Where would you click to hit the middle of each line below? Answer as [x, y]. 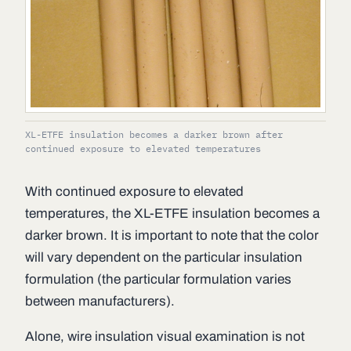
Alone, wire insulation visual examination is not [165, 337]
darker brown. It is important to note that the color [172, 236]
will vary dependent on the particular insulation [164, 258]
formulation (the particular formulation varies [158, 280]
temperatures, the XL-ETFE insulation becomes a [172, 214]
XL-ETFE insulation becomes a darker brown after [154, 135]
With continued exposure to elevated [134, 192]
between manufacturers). [100, 302]
